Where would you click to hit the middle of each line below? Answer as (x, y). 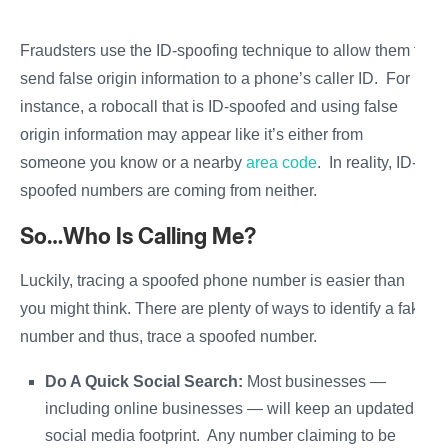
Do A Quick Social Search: (146, 382)
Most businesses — (316, 382)
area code (281, 163)
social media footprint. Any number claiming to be (220, 436)
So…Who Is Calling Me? (138, 236)
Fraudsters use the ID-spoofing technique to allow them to (223, 51)
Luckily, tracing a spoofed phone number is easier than (212, 281)
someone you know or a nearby (133, 163)
